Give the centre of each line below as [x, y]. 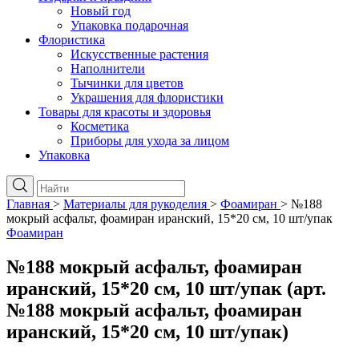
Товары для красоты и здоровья [125, 112]
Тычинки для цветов [127, 83]
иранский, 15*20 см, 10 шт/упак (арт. [166, 288]
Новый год [101, 11]
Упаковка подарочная [129, 25]
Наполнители [108, 69]
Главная [28, 204]
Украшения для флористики [147, 97]
